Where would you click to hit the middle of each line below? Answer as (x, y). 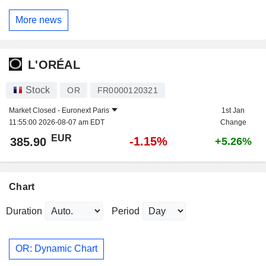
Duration (24, 211)
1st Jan (233, 110)
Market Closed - (35, 110)
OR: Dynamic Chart (56, 249)
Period (126, 211)
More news (39, 20)
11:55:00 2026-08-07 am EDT (57, 122)
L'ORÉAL (54, 65)
